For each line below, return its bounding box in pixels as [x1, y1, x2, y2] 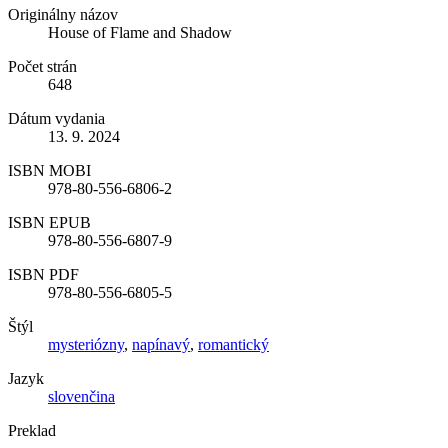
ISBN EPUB [8, 214, 91, 232]
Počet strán [8, 58, 77, 76]
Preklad [8, 422, 56, 440]
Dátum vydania [8, 110, 105, 128]
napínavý [132, 336, 190, 354]
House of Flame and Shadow [48, 24, 232, 42]
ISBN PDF [8, 266, 79, 284]
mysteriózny [48, 336, 124, 354]
